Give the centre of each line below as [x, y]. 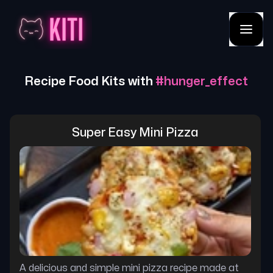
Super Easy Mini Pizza [135, 133]
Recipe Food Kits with [90, 81]
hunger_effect [206, 81]
